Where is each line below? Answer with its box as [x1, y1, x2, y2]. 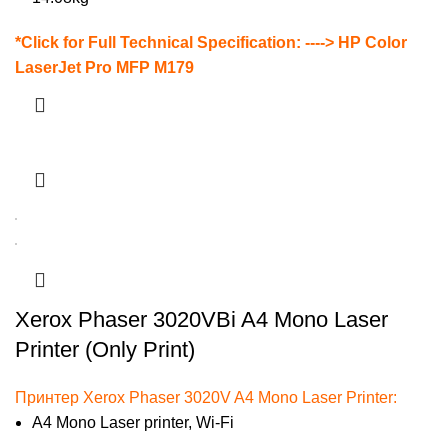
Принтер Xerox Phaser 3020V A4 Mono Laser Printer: [15, 389, 397, 407]
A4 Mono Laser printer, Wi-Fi [32, 414, 234, 432]
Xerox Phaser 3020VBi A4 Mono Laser [15, 307, 388, 333]
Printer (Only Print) [15, 337, 195, 363]
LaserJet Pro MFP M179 [15, 59, 194, 77]
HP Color [334, 34, 407, 52]
